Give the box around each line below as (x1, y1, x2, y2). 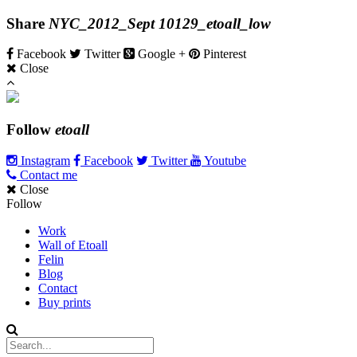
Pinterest (200, 47, 246, 61)
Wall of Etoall (38, 237, 108, 252)
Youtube (202, 153, 246, 167)
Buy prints (38, 295, 91, 309)
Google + (135, 47, 189, 61)
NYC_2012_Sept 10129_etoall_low (49, 14, 271, 32)
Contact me (17, 167, 77, 182)
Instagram (18, 153, 70, 167)
